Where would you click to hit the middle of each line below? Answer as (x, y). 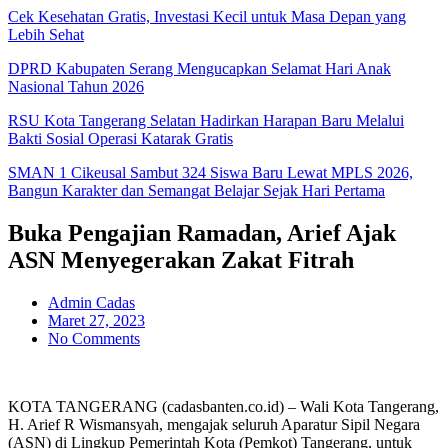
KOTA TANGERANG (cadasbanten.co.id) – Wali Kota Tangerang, (223, 406)
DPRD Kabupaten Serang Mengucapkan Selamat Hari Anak (199, 68)
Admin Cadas (91, 302)
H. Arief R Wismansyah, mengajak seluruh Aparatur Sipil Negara (214, 424)
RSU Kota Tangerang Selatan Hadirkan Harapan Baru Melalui (206, 120)
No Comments (94, 338)
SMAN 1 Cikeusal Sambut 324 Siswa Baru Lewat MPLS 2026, (210, 172)
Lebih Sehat (46, 34)
